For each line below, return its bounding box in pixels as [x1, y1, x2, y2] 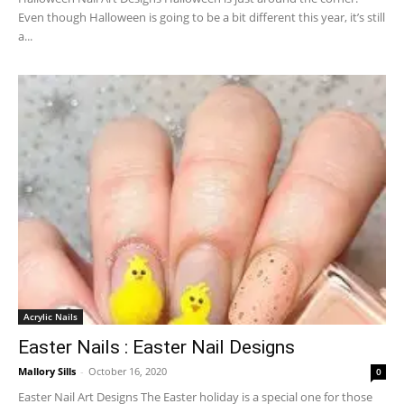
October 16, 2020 [88, 364, 167, 379]
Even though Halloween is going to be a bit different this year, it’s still [18, 9, 385, 26]
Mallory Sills [18, 364, 76, 379]
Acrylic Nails [23, 310, 78, 324]
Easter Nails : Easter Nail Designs [18, 336, 295, 359]
